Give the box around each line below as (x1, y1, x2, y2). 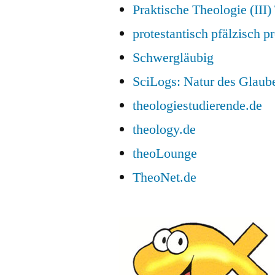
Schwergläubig (133, 48, 214, 66)
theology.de (133, 120, 196, 138)
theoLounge (133, 144, 198, 162)
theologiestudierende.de (133, 96, 263, 114)
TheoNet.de (133, 168, 197, 186)
